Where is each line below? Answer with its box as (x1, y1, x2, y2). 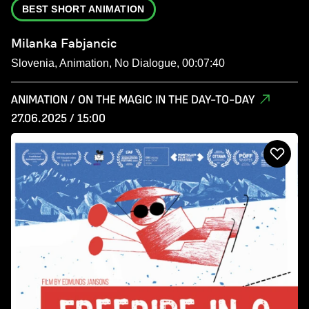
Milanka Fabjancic (11, 36, 117, 51)
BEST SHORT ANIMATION (22, 3, 145, 15)
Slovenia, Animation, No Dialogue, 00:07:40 (11, 57, 225, 70)
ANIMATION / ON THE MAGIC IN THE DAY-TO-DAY (11, 92, 255, 108)
